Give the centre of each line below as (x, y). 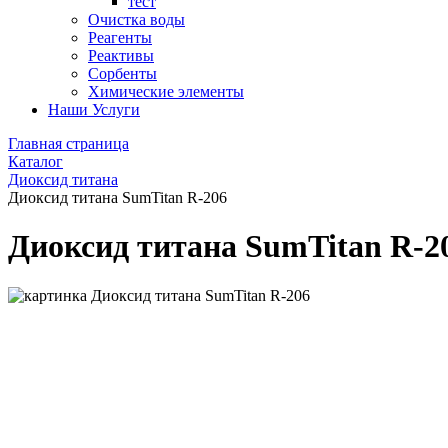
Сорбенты (122, 73)
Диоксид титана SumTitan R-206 (117, 197)
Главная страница (68, 143)
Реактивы (121, 55)
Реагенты (120, 37)
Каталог (35, 161)
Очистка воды (136, 19)
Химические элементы (166, 91)
